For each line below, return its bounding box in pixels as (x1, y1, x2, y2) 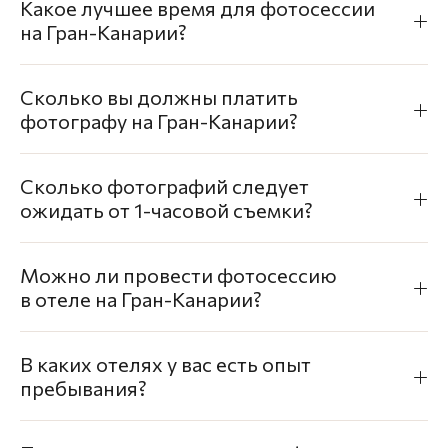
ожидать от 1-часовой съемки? (20, 198, 313, 223)
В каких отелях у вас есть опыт (20, 352, 311, 377)
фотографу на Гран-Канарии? (20, 109, 298, 134)
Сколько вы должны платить (20, 85, 298, 110)
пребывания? (20, 376, 147, 401)
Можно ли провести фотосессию (20, 263, 337, 288)
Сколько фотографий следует (20, 174, 309, 199)
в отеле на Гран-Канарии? (20, 287, 262, 312)
